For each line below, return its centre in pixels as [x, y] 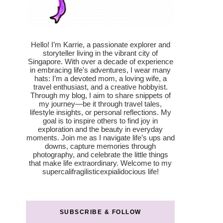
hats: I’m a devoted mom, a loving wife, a [100, 78]
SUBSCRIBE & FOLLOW [100, 212]
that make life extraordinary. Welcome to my [100, 163]
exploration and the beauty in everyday [100, 129]
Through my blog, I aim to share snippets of [100, 95]
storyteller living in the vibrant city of [100, 53]
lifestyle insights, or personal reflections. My [100, 112]
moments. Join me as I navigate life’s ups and [100, 137]
